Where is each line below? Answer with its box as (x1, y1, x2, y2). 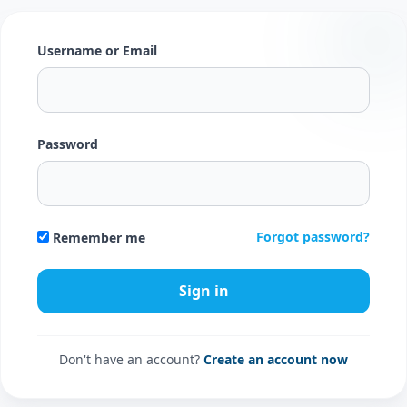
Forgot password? (256, 228, 370, 246)
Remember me (49, 228, 145, 246)
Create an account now (203, 351, 348, 369)
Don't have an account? (59, 351, 203, 369)
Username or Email (37, 41, 157, 59)
